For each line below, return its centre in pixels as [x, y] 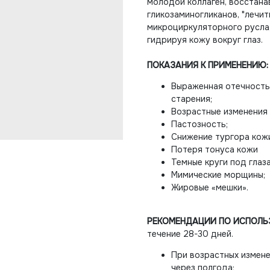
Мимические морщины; [218, 175]
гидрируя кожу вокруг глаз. [205, 40]
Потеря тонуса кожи [215, 149]
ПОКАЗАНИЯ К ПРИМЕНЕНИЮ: [208, 65]
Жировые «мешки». [210, 187]
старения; [192, 99]
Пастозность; [199, 124]
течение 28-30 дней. [190, 234]
